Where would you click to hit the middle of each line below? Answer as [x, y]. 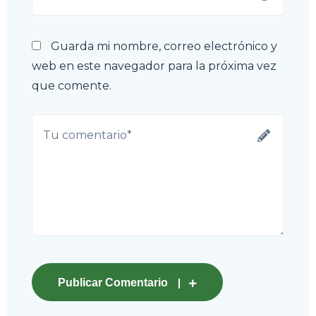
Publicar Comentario [113, 282]
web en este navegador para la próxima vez [154, 66]
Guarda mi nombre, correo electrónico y [164, 46]
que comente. [72, 85]
